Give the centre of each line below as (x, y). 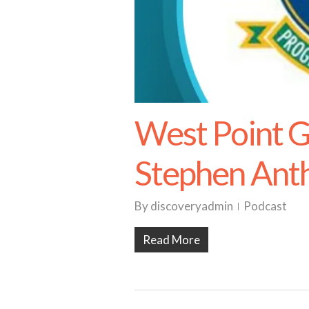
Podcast (265, 206)
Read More (171, 239)
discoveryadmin (192, 206)
